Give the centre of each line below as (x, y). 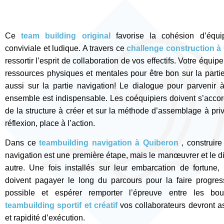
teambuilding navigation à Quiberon (109, 143)
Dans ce (20, 143)
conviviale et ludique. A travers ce (65, 48)
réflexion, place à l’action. (50, 123)
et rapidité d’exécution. (45, 218)
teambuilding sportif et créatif (61, 205)
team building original (66, 36)
